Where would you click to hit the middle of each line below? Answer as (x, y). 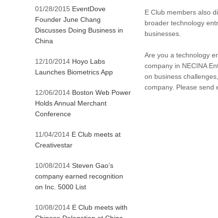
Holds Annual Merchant (71, 103)
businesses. (163, 34)
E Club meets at (96, 134)
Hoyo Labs (89, 61)
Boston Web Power (101, 92)
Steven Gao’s (93, 165)
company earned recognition (79, 176)
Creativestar (54, 145)
